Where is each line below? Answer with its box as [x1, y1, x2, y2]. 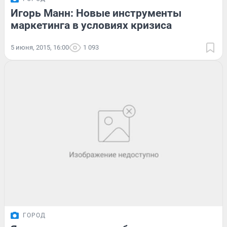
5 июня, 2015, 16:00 [11, 44, 69, 52]
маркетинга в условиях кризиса [11, 19, 172, 32]
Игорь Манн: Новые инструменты [11, 7, 181, 20]
